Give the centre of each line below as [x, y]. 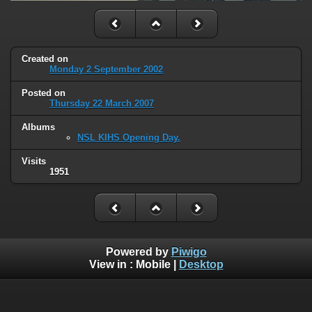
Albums [38, 127]
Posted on [44, 93]
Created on [45, 59]
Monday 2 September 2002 [106, 70]
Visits [34, 162]
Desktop [201, 264]
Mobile [153, 264]
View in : [112, 264]
